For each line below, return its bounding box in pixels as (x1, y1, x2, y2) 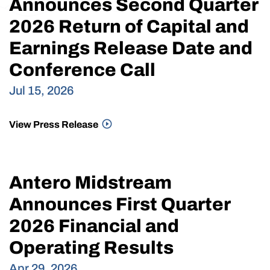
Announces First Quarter (9, 195, 230, 215)
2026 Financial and (9, 216, 179, 236)
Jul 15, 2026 (9, 84, 74, 98)
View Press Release (9, 119, 100, 130)
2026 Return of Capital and (9, 17, 249, 37)
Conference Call (9, 60, 155, 80)
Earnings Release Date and (9, 39, 253, 58)
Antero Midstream (9, 173, 172, 193)
